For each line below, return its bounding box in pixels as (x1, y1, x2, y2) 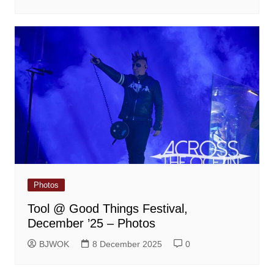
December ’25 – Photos (27, 216, 155, 230)
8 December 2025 (92, 239, 162, 249)
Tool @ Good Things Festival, (27, 201, 188, 215)
